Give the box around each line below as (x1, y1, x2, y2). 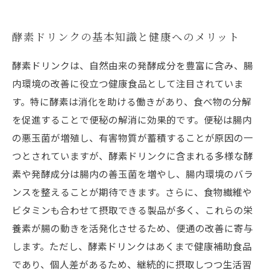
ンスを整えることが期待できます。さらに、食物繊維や (12, 185, 252, 198)
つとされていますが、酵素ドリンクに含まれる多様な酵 (12, 149, 253, 162)
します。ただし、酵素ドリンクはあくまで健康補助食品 (12, 239, 252, 253)
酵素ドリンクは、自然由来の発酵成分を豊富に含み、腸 (12, 58, 253, 72)
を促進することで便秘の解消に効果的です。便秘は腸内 (12, 113, 252, 126)
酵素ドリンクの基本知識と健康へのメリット (12, 29, 240, 44)
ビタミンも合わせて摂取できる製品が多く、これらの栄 (12, 203, 253, 216)
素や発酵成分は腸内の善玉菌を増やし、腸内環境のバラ (12, 167, 253, 180)
